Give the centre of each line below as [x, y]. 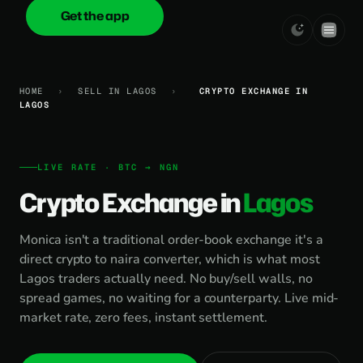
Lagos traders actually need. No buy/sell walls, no [166, 279]
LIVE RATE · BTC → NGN [109, 167]
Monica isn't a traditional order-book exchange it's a [171, 240]
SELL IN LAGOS [117, 91]
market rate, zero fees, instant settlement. [143, 318]
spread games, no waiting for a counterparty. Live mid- [179, 298]
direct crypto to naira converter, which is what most [170, 259]
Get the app [95, 16]
